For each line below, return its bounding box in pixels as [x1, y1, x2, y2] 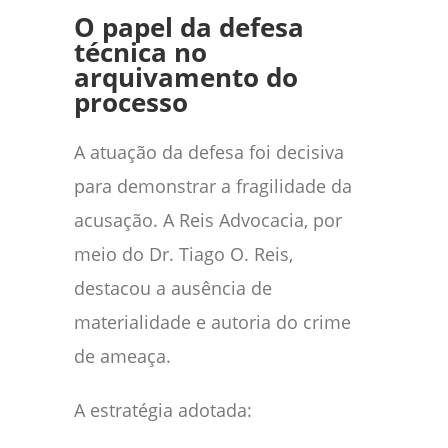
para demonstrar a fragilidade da [74, 173, 352, 198]
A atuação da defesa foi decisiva [74, 139, 344, 164]
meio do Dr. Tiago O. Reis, [74, 241, 293, 266]
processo [74, 84, 188, 120]
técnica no [74, 34, 207, 70]
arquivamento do [74, 59, 298, 95]
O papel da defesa [74, 9, 304, 45]
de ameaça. [74, 343, 171, 368]
